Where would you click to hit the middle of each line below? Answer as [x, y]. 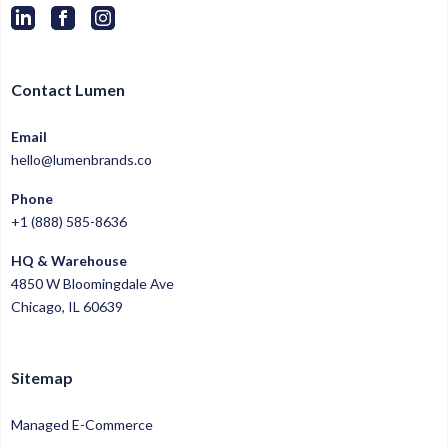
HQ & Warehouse [69, 261]
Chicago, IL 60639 [67, 307]
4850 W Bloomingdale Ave [92, 284]
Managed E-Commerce [82, 425]
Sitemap [42, 378]
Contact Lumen [68, 90]
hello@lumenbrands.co [81, 160]
